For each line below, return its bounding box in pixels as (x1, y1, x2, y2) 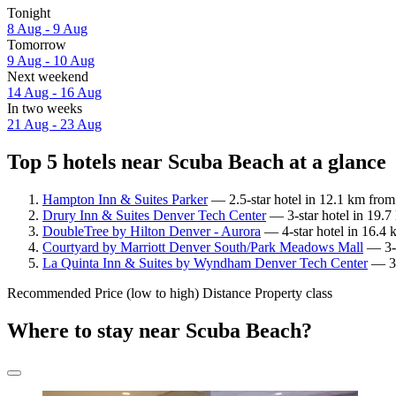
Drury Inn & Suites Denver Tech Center (42, 207, 266, 223)
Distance (202, 285, 251, 301)
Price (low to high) (95, 285, 199, 301)
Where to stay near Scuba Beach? (7, 318, 312, 342)
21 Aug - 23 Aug (7, 117, 102, 133)
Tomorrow (7, 37, 66, 53)
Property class (255, 285, 332, 301)
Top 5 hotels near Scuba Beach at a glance (7, 150, 386, 174)
